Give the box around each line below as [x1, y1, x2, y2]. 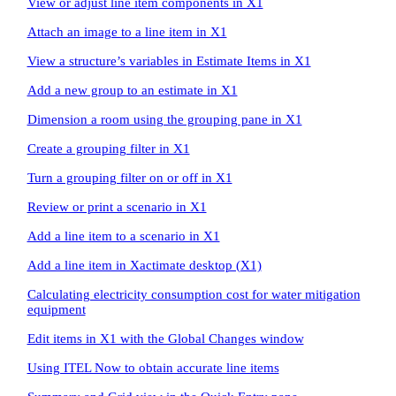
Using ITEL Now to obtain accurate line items [27, 361, 279, 375]
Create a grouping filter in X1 [27, 141, 190, 156]
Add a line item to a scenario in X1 [27, 229, 220, 243]
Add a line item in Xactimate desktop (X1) [27, 258, 262, 272]
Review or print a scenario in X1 [27, 200, 207, 214]
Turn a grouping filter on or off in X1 [27, 171, 232, 185]
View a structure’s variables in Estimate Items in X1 [27, 54, 311, 68]
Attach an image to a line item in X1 [27, 25, 227, 39]
